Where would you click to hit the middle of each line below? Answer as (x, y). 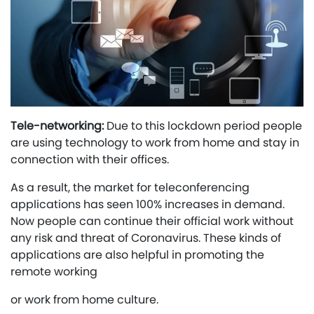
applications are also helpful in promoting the (137, 255)
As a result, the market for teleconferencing (130, 188)
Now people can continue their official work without (152, 221)
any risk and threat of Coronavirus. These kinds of (146, 238)
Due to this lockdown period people (204, 126)
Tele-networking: (59, 126)
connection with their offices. (90, 160)
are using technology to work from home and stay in (155, 143)
